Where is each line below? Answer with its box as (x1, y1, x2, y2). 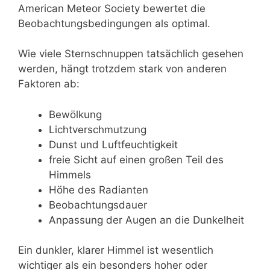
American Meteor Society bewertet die (18, 2, 206, 14)
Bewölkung (49, 108, 102, 121)
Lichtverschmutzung (49, 123, 146, 136)
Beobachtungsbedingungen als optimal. (18, 17, 210, 30)
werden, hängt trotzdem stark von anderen (18, 63, 227, 75)
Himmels (49, 168, 91, 181)
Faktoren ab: (18, 78, 80, 90)
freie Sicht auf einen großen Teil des (49, 153, 224, 166)
